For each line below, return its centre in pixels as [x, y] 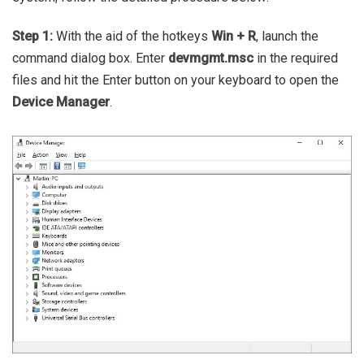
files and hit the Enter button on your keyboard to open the [175, 80]
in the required [296, 58]
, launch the [287, 37]
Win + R [234, 37]
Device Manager [61, 102]
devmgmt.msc [211, 58]
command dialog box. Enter [90, 58]
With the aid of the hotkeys [132, 37]
